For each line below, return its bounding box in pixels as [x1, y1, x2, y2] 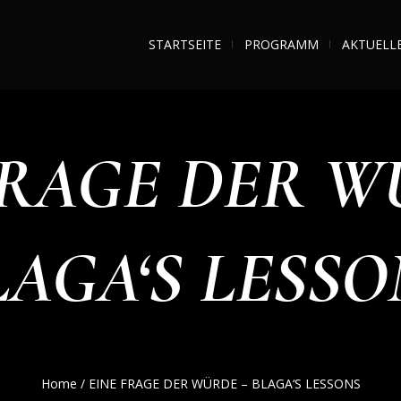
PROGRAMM [243, 36, 319, 53]
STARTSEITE [148, 36, 221, 53]
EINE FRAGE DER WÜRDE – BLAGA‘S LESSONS [88, 375, 361, 392]
